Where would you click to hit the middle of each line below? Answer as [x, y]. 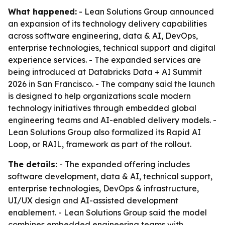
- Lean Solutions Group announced [145, 12]
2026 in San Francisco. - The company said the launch [111, 84]
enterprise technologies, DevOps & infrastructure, [103, 188]
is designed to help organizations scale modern [99, 96]
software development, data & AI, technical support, [110, 176]
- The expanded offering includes [124, 164]
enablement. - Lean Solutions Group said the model [107, 212]
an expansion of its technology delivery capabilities [107, 24]
